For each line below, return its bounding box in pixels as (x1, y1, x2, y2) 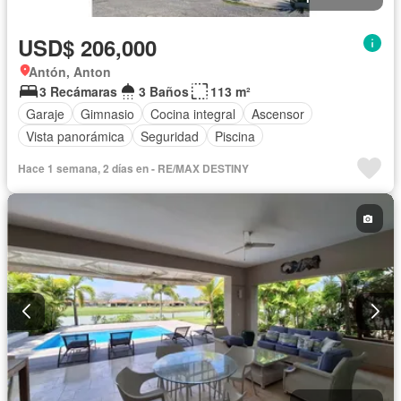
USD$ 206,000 (18, 32, 157, 64)
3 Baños (139, 82, 189, 101)
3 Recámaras (39, 82, 117, 101)
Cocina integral (150, 104, 235, 123)
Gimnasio (81, 104, 134, 123)
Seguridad (141, 126, 199, 145)
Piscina (215, 126, 255, 145)
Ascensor (252, 104, 304, 123)
